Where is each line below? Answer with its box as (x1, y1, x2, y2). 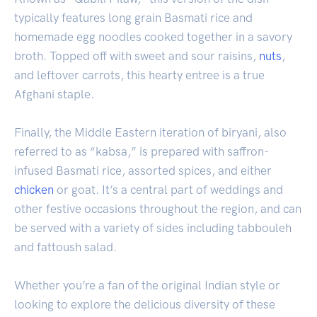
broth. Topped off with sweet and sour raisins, (14, 48, 259, 63)
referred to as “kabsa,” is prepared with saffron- (14, 144, 269, 158)
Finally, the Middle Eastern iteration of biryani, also (14, 125, 287, 139)
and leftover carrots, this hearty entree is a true (14, 67, 265, 82)
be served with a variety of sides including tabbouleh (14, 220, 292, 235)
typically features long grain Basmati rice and (14, 10, 253, 25)
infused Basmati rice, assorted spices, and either (14, 163, 272, 178)
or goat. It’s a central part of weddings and (54, 182, 283, 197)
